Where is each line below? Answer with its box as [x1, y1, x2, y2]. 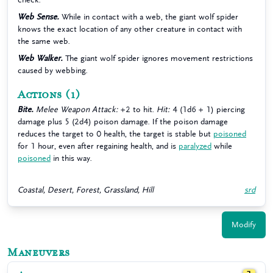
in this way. [51, 154, 92, 162]
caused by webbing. [18, 66, 88, 74]
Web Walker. [18, 54, 63, 62]
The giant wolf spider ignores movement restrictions [63, 54, 253, 62]
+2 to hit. [118, 105, 157, 113]
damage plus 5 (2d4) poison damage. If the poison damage [18, 118, 228, 126]
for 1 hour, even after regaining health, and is [18, 142, 179, 150]
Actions [18, 88, 62, 102]
